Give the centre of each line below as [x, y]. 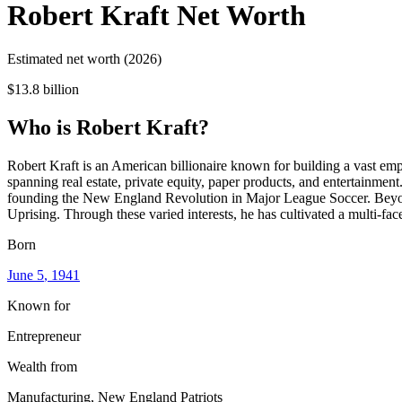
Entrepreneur [44, 336]
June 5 [26, 275]
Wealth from [42, 366]
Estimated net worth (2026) [84, 59]
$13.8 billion [43, 90]
